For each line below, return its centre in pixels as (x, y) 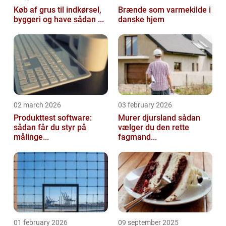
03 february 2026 (145, 105)
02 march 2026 (37, 105)
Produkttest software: (53, 118)
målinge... (31, 137)
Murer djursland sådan (148, 118)
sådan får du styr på (50, 128)
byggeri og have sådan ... (89, 20)
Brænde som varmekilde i (164, 10)
